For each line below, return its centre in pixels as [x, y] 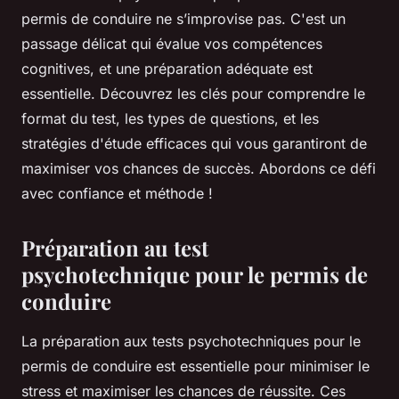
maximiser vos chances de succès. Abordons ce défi [199, 168]
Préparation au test [115, 247]
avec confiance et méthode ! [117, 193]
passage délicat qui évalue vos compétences [172, 43]
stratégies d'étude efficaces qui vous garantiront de [194, 143]
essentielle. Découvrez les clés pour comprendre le [193, 93]
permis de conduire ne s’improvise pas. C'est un [183, 18]
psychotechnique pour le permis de [195, 274]
